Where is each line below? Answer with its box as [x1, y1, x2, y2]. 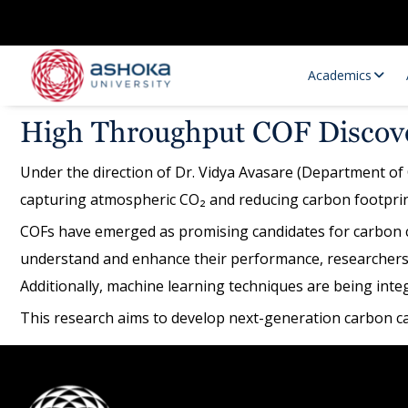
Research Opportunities [87, 298, 226, 315]
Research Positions [87, 335, 200, 352]
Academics [308, 66, 372, 84]
